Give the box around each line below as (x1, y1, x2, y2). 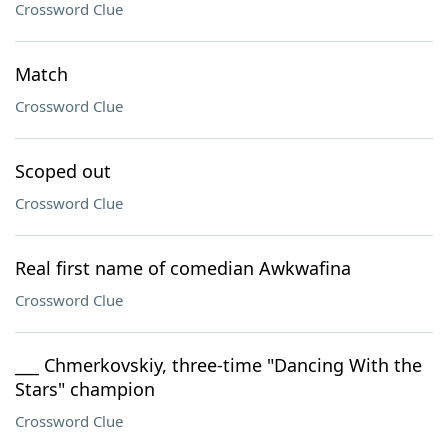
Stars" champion (15, 377, 155, 401)
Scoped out (15, 159, 111, 183)
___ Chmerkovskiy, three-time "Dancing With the (15, 353, 422, 377)
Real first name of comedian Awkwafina (15, 256, 351, 280)
